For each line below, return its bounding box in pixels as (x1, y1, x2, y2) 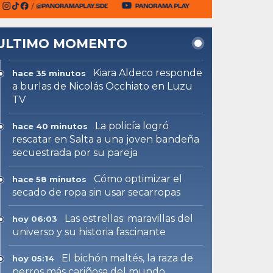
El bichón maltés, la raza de (62, 252, 194, 264)
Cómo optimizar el (94, 172, 183, 185)
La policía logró (95, 119, 169, 132)
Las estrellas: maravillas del (65, 212, 194, 224)
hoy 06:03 (12, 213, 58, 224)
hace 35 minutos (12, 68, 87, 78)
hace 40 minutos (12, 121, 88, 131)
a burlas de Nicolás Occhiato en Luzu (12, 80, 193, 92)
